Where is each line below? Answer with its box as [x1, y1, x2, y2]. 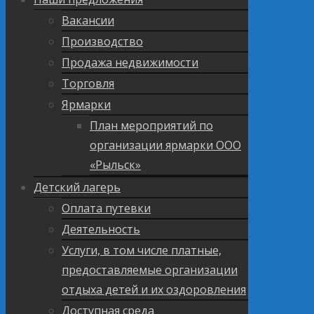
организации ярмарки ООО [90, 137, 241, 153]
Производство [62, 33, 143, 49]
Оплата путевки [62, 200, 151, 216]
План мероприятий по [90, 117, 213, 133]
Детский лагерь [34, 179, 121, 195]
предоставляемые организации [62, 261, 238, 278]
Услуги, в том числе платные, [62, 242, 221, 258]
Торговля [62, 75, 114, 91]
